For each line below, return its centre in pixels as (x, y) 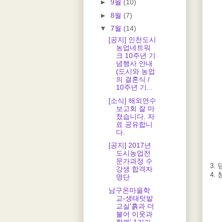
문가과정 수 (134, 161)
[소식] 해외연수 (132, 100)
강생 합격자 (134, 169)
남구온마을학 (129, 190)
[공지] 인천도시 (132, 40)
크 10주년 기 (136, 56)
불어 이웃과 (134, 214)
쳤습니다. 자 (135, 116)
